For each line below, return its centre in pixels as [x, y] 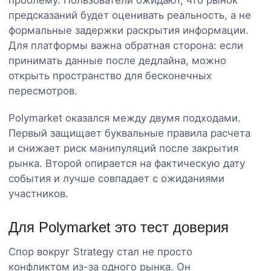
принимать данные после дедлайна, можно [117, 60]
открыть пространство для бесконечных [110, 75]
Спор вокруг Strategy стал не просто [100, 251]
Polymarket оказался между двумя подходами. [125, 118]
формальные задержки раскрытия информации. [129, 30]
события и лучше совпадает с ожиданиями [116, 178]
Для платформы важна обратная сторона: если [126, 45]
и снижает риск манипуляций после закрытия [123, 148]
